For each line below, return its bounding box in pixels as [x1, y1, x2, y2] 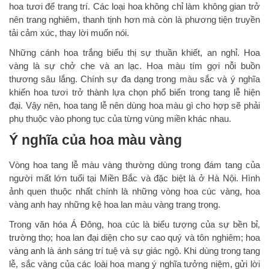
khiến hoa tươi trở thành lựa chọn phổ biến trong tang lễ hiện [9, 86, 260, 97]
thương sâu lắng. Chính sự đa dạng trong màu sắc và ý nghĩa [9, 73, 260, 84]
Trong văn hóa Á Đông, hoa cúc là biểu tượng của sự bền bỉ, [9, 219, 260, 230]
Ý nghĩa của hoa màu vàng [9, 131, 182, 148]
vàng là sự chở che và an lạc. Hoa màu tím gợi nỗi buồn [9, 60, 260, 71]
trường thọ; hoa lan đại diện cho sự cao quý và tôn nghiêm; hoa [9, 232, 260, 243]
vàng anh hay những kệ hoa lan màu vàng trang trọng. [9, 199, 220, 210]
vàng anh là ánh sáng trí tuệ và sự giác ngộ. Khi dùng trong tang [9, 246, 260, 256]
